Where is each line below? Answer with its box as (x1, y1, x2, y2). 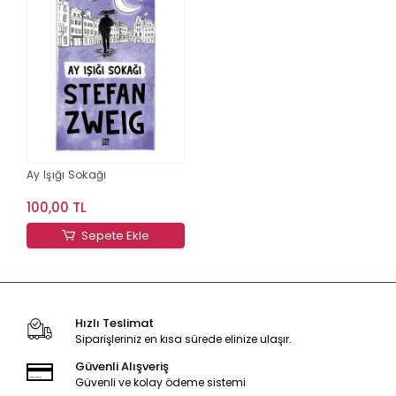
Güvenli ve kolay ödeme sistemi (74, 374, 246, 390)
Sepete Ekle (81, 226, 150, 244)
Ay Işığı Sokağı (27, 166, 107, 182)
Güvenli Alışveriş (74, 357, 169, 375)
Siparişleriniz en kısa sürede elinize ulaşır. (74, 331, 292, 346)
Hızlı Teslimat (74, 314, 154, 331)
